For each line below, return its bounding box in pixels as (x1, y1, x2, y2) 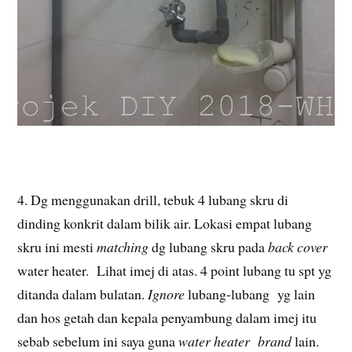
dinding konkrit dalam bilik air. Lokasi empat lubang (17, 214, 313, 233)
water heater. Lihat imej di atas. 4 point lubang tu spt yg (17, 261, 332, 280)
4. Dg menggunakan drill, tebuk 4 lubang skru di (17, 190, 289, 210)
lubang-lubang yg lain (185, 284, 316, 304)
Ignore (148, 284, 185, 304)
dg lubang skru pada (148, 237, 269, 257)
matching (97, 237, 149, 257)
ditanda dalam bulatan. (17, 284, 148, 304)
